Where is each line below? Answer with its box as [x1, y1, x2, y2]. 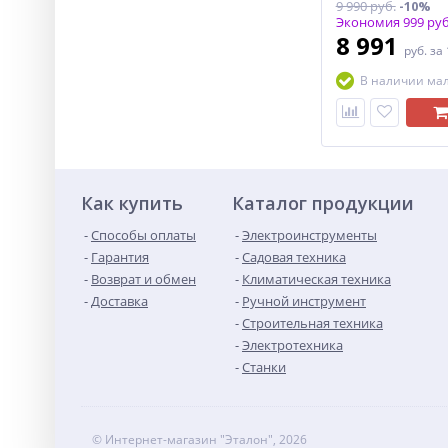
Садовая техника [242, 248, 346, 266]
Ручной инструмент [242, 292, 366, 310]
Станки [242, 358, 286, 376]
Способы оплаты [91, 226, 196, 244]
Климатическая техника [242, 270, 391, 288]
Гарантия [91, 248, 149, 266]
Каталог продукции [232, 191, 414, 215]
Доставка [91, 292, 148, 310]
